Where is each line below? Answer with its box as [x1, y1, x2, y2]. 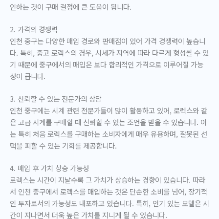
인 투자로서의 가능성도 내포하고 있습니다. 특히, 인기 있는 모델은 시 [10, 197, 209, 208]
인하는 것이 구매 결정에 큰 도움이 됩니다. [10, 1, 131, 12]
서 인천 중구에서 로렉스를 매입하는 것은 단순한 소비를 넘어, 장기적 [10, 186, 207, 197]
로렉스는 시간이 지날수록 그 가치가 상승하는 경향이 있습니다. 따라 [10, 174, 205, 185]
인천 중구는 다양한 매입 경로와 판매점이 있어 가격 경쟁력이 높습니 [10, 36, 205, 46]
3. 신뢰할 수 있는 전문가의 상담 [10, 93, 102, 104]
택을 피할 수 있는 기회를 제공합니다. [10, 140, 117, 151]
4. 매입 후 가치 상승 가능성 [10, 162, 89, 173]
